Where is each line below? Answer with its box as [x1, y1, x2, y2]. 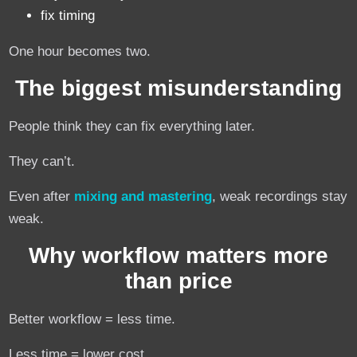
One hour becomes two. [9, 43, 151, 59]
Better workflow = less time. [9, 311, 176, 327]
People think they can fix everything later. [9, 118, 256, 134]
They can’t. [9, 153, 76, 169]
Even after [9, 188, 75, 204]
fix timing [41, 8, 96, 24]
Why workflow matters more [29, 242, 328, 268]
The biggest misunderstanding [15, 75, 342, 100]
